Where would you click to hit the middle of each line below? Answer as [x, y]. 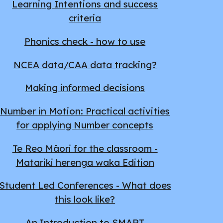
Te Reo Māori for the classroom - [85, 148]
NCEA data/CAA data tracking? [85, 64]
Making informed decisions [85, 88]
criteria [85, 18]
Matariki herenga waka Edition [85, 162]
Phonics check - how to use [85, 41]
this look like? [85, 199]
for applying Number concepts [85, 125]
